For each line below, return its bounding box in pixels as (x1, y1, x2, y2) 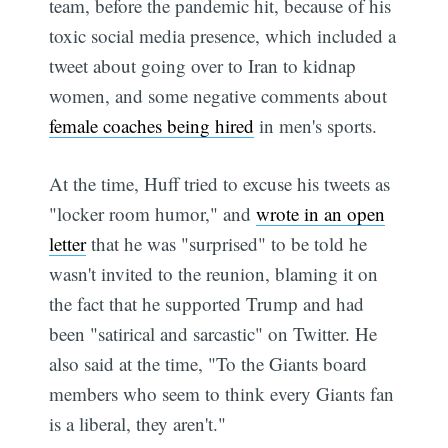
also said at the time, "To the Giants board (49, 351, 368, 377)
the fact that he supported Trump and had (49, 291, 365, 317)
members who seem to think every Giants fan (49, 381, 395, 407)
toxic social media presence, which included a (49, 22, 397, 48)
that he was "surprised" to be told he (86, 231, 368, 257)
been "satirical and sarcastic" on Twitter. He (49, 321, 378, 347)
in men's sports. (254, 112, 378, 138)
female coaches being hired (49, 112, 255, 138)
